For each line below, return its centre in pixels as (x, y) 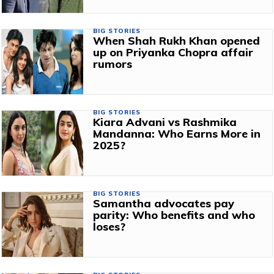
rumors (112, 64)
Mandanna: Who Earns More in (176, 133)
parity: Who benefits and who (174, 215)
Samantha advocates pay (163, 203)
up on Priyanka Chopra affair (173, 52)
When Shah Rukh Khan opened (176, 40)
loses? (109, 226)
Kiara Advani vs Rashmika (165, 122)
